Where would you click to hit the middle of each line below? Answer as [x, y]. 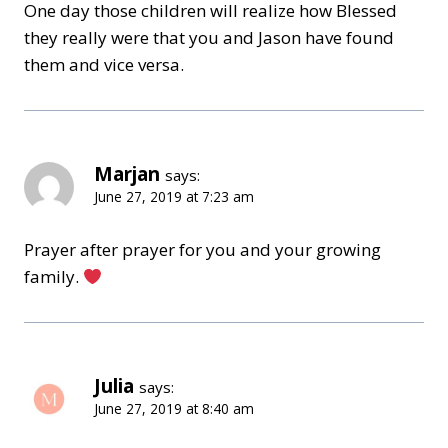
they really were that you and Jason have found [209, 38]
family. [53, 277]
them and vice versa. [104, 65]
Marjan [127, 174]
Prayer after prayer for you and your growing [202, 250]
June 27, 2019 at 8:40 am [174, 409]
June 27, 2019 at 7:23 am [174, 197]
